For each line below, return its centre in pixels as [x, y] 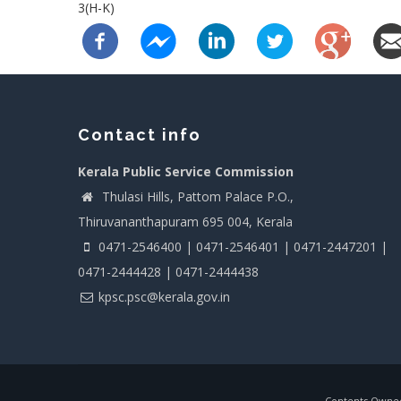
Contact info [140, 134]
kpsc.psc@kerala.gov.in [164, 296]
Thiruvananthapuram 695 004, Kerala [185, 221]
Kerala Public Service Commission [186, 171]
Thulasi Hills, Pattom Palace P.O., [196, 196]
